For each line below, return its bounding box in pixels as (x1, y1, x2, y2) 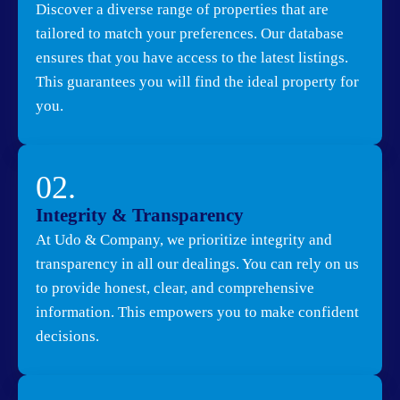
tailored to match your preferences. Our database (36, 24, 344, 42)
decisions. (36, 327, 99, 345)
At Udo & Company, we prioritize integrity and (36, 230, 332, 248)
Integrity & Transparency (36, 204, 244, 226)
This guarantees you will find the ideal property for (36, 72, 359, 90)
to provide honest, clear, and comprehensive (36, 279, 314, 296)
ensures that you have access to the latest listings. (36, 48, 348, 66)
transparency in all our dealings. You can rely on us (36, 254, 359, 272)
